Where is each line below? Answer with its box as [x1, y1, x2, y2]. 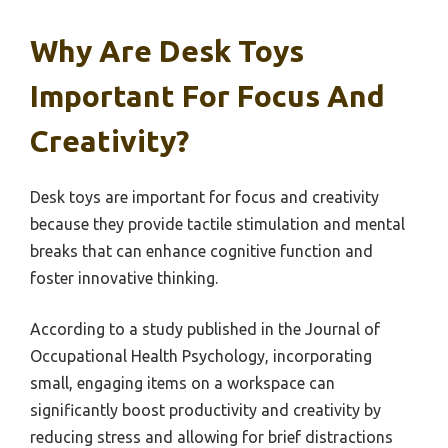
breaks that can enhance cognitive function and [30, 241, 373, 260]
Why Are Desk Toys [30, 33, 304, 68]
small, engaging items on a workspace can [30, 373, 335, 392]
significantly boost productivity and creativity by [30, 400, 381, 419]
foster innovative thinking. [30, 268, 218, 287]
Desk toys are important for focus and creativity [30, 187, 379, 206]
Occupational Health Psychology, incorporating [30, 346, 372, 365]
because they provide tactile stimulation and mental [30, 214, 405, 233]
